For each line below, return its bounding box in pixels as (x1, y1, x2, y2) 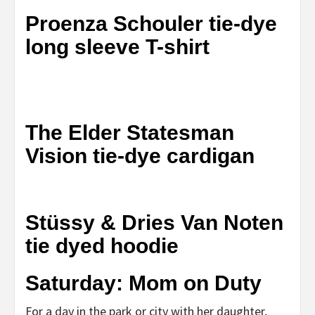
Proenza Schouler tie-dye (25, 11, 277, 35)
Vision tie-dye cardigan (25, 143, 255, 167)
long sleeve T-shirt (25, 34, 210, 58)
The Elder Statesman (25, 120, 234, 144)
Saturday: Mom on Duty (25, 271, 262, 295)
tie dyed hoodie (25, 233, 179, 257)
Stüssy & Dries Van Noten (25, 210, 283, 234)
